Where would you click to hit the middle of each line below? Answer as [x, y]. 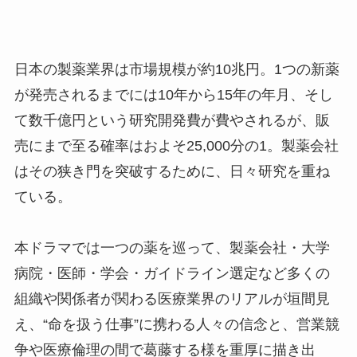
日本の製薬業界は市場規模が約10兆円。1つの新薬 [177, 70]
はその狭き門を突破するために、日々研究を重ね [172, 172]
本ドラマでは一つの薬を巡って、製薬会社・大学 [172, 248]
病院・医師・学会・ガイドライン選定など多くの [172, 274]
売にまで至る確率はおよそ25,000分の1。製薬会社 [176, 146]
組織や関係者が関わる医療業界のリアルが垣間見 [172, 299]
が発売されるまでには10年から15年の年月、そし [173, 95]
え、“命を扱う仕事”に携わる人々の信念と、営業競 [177, 325]
